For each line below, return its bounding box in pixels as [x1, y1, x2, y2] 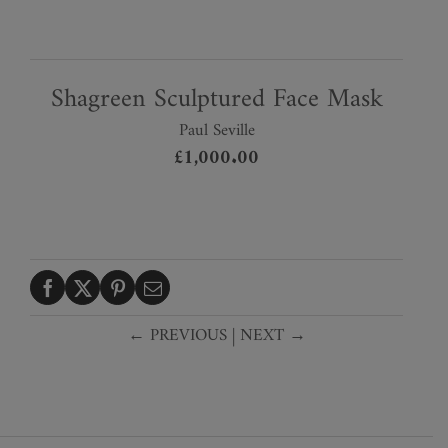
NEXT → [239, 320, 306, 351]
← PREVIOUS [127, 320, 227, 351]
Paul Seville [178, 115, 255, 146]
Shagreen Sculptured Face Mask [50, 76, 383, 122]
